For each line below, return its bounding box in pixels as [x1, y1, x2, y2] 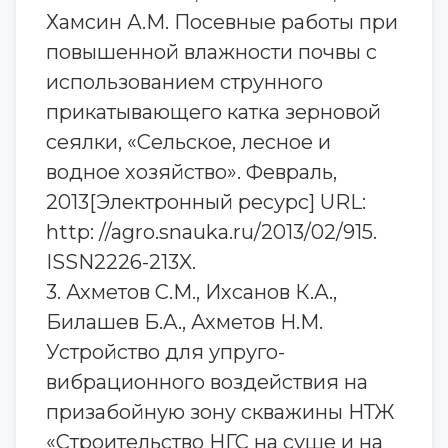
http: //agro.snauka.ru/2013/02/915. [46, 220, 377, 244]
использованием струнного [46, 70, 323, 94]
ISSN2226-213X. [46, 250, 196, 274]
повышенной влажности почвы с [46, 40, 377, 64]
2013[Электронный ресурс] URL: [46, 190, 366, 214]
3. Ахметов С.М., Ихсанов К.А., [46, 280, 337, 304]
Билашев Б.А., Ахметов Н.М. [46, 310, 323, 334]
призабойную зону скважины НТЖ [46, 400, 395, 424]
